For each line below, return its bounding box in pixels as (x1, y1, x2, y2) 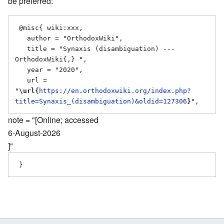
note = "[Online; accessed (8, 114, 98, 126)
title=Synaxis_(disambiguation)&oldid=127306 (15, 97, 187, 105)
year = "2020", (15, 66, 27, 74)
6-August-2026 (8, 127, 60, 139)
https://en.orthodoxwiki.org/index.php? (39, 87, 191, 95)
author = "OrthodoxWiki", (15, 34, 27, 42)
